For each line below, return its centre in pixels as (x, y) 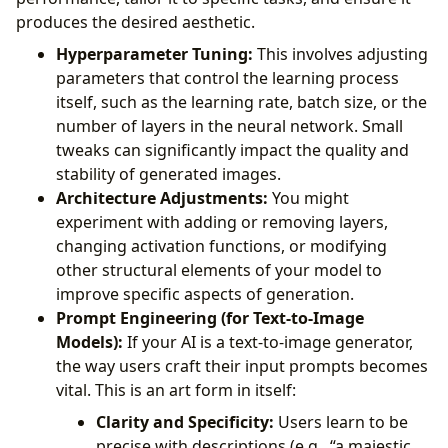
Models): (89, 342)
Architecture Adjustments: (162, 198)
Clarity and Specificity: (185, 422)
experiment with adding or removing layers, (222, 222)
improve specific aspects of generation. (205, 294)
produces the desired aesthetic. (135, 22)
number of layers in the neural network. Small (229, 126)
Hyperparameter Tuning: (154, 54)
